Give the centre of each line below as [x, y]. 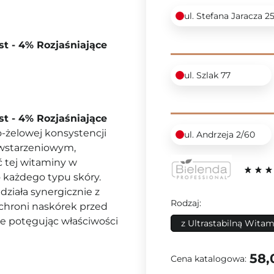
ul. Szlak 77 [207, 75]
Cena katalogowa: [209, 258]
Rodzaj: [186, 203]
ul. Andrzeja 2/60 [220, 135]
